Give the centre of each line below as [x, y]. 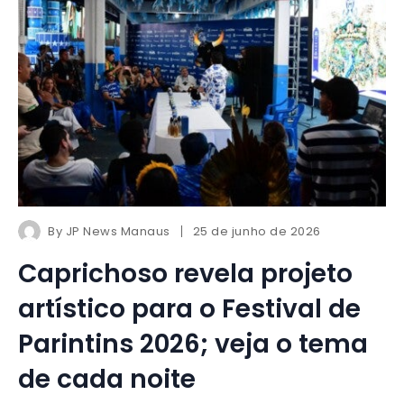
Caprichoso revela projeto [185, 274]
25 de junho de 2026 [257, 232]
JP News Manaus [118, 232]
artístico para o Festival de [189, 309]
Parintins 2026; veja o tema [193, 344]
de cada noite [107, 380]
